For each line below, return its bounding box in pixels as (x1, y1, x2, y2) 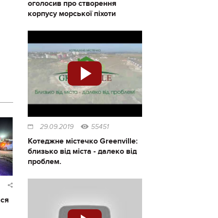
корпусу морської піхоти (27, 9, 116, 18)
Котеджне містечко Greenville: (27, 136, 138, 146)
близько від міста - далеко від (27, 146, 137, 156)
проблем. (27, 156, 61, 166)
